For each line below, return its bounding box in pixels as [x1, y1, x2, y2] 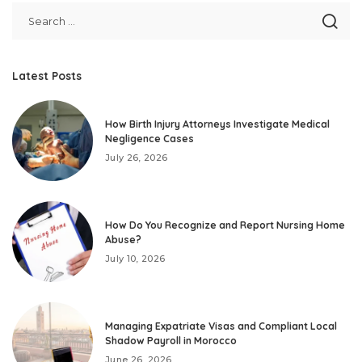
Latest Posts [12, 69, 82, 82]
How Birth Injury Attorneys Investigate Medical [105, 117, 330, 130]
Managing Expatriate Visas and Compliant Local [105, 319, 337, 332]
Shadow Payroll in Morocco [105, 334, 237, 347]
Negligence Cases [105, 132, 194, 145]
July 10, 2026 [105, 252, 166, 264]
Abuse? [105, 233, 141, 246]
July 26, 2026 [105, 151, 168, 163]
